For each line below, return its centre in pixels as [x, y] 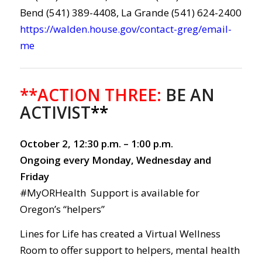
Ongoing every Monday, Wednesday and [115, 160]
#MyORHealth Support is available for [109, 192]
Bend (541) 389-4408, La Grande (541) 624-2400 [130, 12]
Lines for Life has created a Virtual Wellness [120, 234]
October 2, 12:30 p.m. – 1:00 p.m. [96, 143]
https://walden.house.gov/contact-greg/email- [125, 29]
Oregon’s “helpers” [62, 209]
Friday [34, 176]
